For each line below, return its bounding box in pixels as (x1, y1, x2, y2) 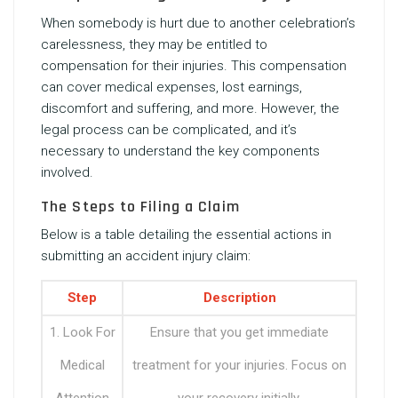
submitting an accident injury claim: (41, 248, 251, 264)
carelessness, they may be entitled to (41, 36, 267, 52)
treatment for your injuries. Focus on (132, 357, 346, 373)
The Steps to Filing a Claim (41, 196, 240, 217)
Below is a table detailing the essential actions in (41, 227, 331, 243)
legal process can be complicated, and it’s (41, 122, 297, 138)
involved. (41, 164, 93, 180)
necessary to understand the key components (41, 143, 320, 159)
